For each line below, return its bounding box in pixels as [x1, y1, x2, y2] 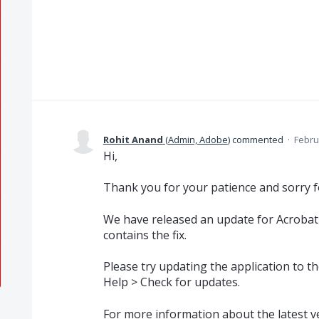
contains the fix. [103, 226, 187, 243]
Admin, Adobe [167, 133, 228, 146]
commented [229, 133, 286, 146]
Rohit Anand [103, 133, 163, 146]
